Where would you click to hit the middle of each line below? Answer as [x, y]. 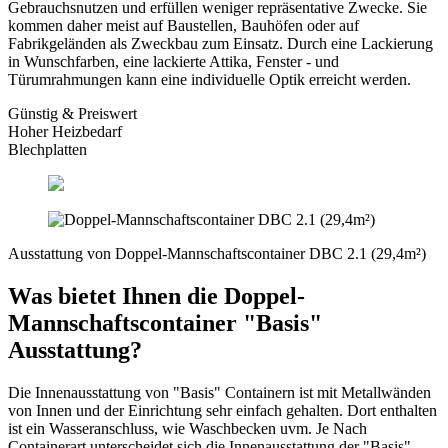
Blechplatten [47, 150]
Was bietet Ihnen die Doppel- [156, 295]
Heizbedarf [85, 132]
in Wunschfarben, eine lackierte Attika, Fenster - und [173, 62]
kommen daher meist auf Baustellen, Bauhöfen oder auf [183, 26]
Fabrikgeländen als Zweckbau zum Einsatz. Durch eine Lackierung [220, 44]
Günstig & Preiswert [72, 114]
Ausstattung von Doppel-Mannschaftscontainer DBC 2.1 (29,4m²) [217, 254]
